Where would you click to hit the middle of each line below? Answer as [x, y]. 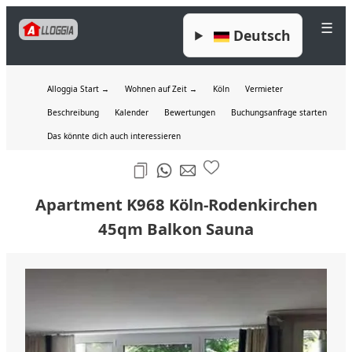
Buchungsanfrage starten [279, 113]
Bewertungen [190, 113]
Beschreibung [73, 113]
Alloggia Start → [78, 89]
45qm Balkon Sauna [176, 229]
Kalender [132, 113]
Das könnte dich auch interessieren [114, 136]
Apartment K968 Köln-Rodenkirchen [176, 205]
